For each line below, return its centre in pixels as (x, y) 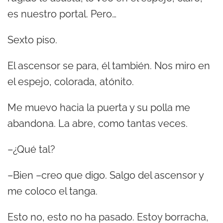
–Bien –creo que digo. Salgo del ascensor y (106, 175)
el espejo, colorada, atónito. (71, 82)
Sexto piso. (32, 40)
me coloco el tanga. (53, 191)
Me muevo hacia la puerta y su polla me (99, 108)
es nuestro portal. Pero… (62, 14)
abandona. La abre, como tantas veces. (98, 124)
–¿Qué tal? (31, 150)
